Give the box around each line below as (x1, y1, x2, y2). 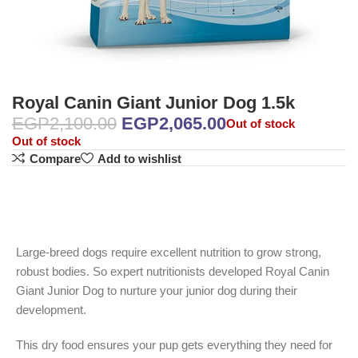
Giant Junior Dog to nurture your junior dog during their (16, 284, 297, 298)
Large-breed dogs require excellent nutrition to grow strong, (16, 245, 321, 260)
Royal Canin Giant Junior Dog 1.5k (12, 93, 295, 113)
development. (16, 303, 86, 317)
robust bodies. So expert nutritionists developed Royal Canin (16, 265, 329, 279)
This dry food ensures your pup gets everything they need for (16, 338, 332, 352)
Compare (29, 151, 81, 165)
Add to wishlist (97, 151, 181, 165)
